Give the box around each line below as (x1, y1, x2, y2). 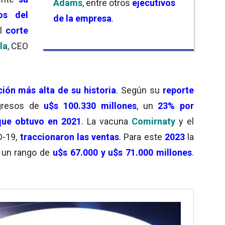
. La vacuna (81, 116, 132, 127)
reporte (163, 84, 194, 95)
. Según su (116, 84, 163, 95)
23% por (158, 100, 194, 111)
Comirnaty (132, 116, 175, 127)
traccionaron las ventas (20, 131, 119, 142)
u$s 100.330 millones (39, 100, 137, 111)
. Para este (119, 131, 165, 142)
